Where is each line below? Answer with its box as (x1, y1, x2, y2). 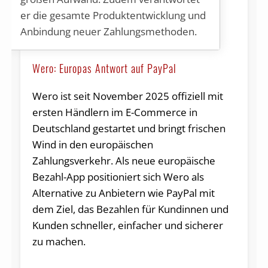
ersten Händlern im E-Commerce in (32, 105, 197, 119)
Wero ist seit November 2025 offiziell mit (32, 89, 223, 103)
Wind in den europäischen (32, 137, 153, 151)
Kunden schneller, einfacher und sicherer (32, 218, 223, 232)
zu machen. (32, 234, 86, 248)
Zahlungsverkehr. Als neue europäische (32, 153, 215, 167)
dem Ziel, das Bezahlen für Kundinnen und (32, 202, 229, 216)
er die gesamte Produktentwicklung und (20, 8, 206, 23)
